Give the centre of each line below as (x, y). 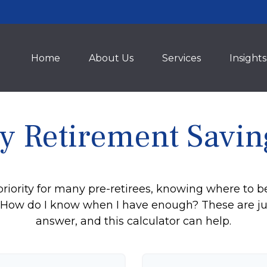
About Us (111, 58)
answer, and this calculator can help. (133, 221)
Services (181, 58)
